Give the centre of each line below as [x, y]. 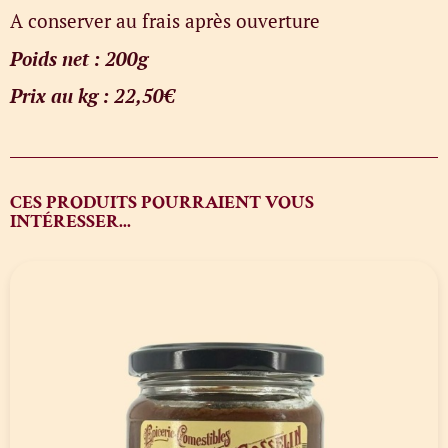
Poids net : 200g [79, 58]
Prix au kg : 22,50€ [92, 96]
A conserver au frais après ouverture [165, 21]
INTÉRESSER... [70, 221]
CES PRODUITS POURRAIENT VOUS [162, 202]
